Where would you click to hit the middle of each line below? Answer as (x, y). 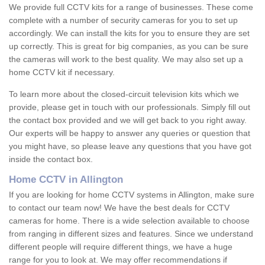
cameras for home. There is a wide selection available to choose (129, 221)
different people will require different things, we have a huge (121, 247)
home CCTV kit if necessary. (62, 72)
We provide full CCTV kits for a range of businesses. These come (131, 7)
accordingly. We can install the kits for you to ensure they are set (129, 33)
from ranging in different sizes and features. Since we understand (131, 234)
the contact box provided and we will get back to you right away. (128, 120)
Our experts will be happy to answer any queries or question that (130, 133)
